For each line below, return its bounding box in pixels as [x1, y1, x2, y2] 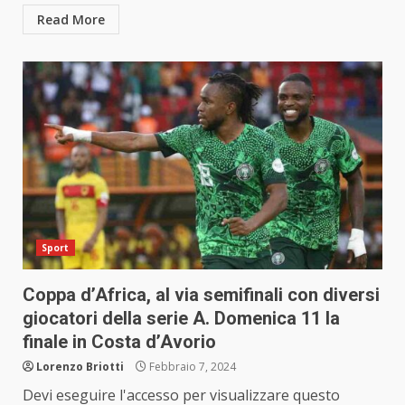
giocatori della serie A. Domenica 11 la [23, 307, 340, 330]
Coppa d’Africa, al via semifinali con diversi [23, 284, 380, 306]
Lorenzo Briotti [36, 359, 124, 375]
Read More [37, 11, 105, 29]
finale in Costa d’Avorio [23, 331, 216, 353]
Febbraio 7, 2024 [146, 359, 236, 375]
